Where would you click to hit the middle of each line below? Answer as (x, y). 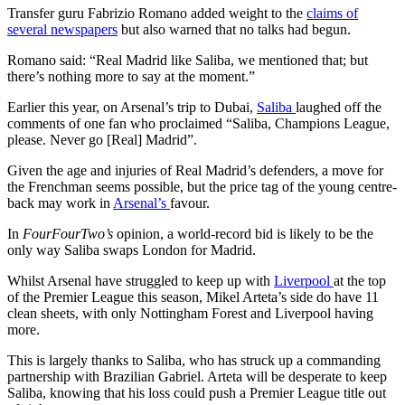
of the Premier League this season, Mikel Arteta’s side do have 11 (193, 297)
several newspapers (62, 29)
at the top (360, 281)
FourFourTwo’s (68, 234)
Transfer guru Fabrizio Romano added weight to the (157, 13)
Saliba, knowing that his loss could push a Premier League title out (197, 393)
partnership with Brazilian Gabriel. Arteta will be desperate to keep (197, 377)
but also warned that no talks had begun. (234, 29)
